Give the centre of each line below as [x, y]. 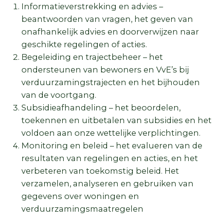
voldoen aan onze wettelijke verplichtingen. [111, 133]
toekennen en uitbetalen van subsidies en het [117, 120]
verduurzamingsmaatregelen [82, 209]
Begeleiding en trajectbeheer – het [92, 57]
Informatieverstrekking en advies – [92, 6]
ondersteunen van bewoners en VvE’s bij [105, 69]
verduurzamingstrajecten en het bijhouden [111, 82]
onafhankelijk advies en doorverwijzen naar [110, 31]
